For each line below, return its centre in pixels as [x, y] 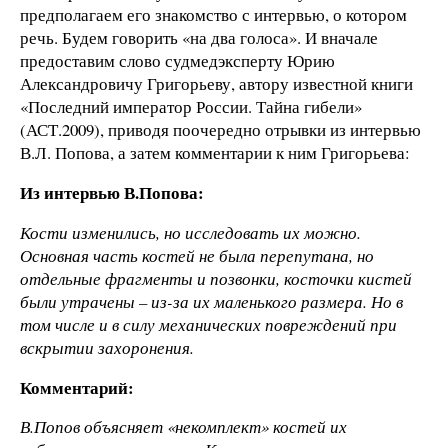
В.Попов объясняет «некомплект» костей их [183, 427]
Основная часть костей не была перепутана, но [197, 255]
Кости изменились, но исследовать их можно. [190, 232]
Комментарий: [77, 387]
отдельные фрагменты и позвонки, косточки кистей [216, 278]
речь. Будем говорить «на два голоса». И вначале [199, 38]
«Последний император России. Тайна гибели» [191, 107]
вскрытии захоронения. [107, 347]
